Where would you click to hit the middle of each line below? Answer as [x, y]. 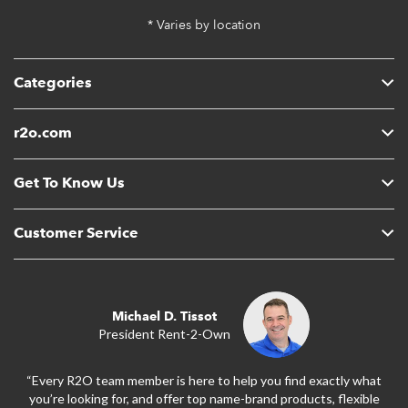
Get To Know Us [69, 183]
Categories [53, 82]
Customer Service [76, 233]
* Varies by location [204, 25]
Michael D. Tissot [164, 316]
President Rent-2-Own [164, 333]
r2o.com [43, 133]
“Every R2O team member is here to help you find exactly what [204, 380]
